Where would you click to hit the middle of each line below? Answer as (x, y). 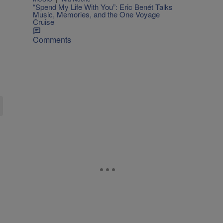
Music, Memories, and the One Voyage (96, 14)
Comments (52, 39)
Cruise (44, 21)
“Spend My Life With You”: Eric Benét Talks (103, 6)
